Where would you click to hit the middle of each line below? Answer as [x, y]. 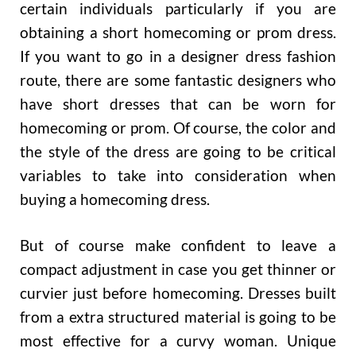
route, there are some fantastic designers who [178, 79]
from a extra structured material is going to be [178, 317]
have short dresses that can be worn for [178, 103]
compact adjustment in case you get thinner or [178, 269]
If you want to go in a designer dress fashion [178, 56]
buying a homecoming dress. [115, 199]
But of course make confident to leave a [178, 246]
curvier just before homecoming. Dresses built [178, 293]
